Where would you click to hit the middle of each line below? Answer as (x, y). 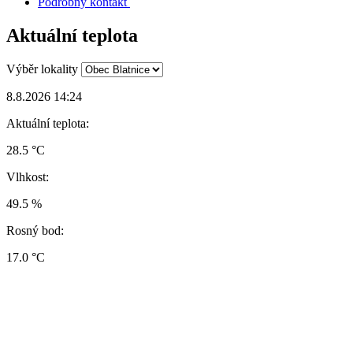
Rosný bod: (35, 230)
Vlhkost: (28, 176)
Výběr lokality (42, 69)
